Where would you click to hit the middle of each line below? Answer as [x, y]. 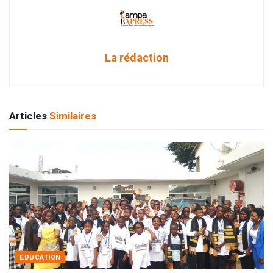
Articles [29, 116]
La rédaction [136, 58]
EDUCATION [40, 258]
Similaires [73, 116]
